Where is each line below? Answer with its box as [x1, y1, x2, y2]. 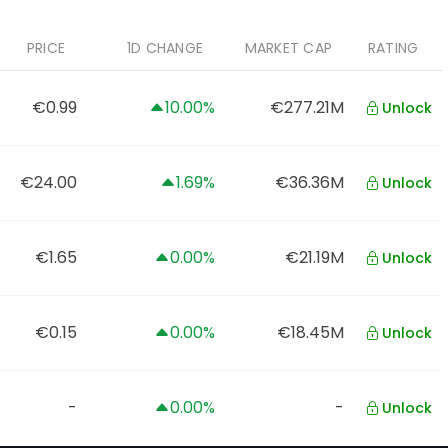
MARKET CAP [244, 38, 332, 58]
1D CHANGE [126, 38, 203, 58]
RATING [367, 38, 419, 58]
